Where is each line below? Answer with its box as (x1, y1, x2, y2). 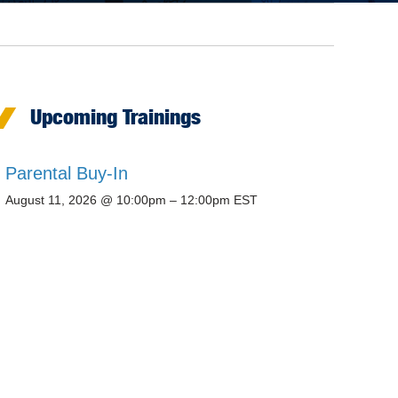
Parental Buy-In (5, 163, 128, 184)
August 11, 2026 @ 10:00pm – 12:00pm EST (5, 193, 258, 208)
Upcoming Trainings (30, 104, 201, 131)
